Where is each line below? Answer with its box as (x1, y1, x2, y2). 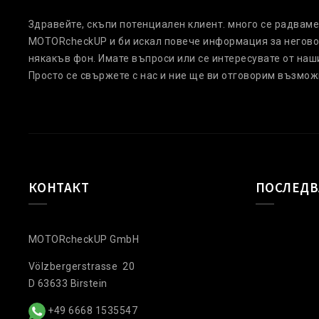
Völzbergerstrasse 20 (28, 260, 135, 272)
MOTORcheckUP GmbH (28, 233, 140, 245)
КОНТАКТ (28, 178, 90, 196)
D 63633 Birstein (28, 277, 108, 289)
